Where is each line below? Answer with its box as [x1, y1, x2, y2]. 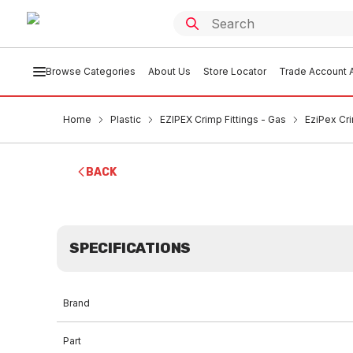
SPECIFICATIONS [69, 240, 191, 257]
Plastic [110, 113, 141, 125]
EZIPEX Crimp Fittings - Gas [160, 113, 286, 125]
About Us [147, 65, 191, 77]
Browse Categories [45, 65, 136, 77]
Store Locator [203, 65, 266, 77]
